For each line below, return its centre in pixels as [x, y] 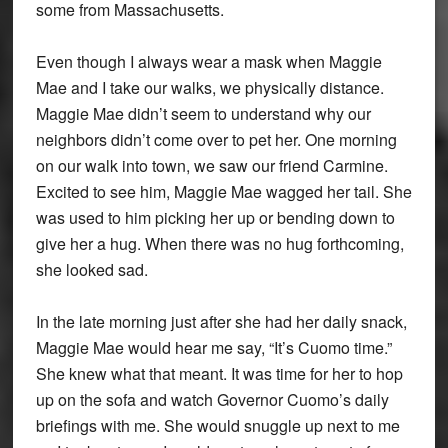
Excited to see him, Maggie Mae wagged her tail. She [223, 192]
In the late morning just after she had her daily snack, [221, 322]
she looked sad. [91, 270]
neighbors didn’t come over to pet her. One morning [216, 140]
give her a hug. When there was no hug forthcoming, [219, 244]
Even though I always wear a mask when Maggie [208, 62]
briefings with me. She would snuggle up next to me [217, 426]
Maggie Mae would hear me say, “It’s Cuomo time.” [213, 348]
